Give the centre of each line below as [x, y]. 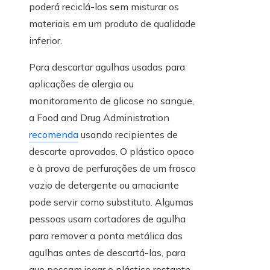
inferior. [46, 41]
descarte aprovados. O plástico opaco [111, 152]
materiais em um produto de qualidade [112, 24]
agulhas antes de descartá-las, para [107, 253]
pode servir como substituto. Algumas [111, 202]
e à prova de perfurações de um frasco [112, 168]
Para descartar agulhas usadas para [107, 67]
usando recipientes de [128, 135]
